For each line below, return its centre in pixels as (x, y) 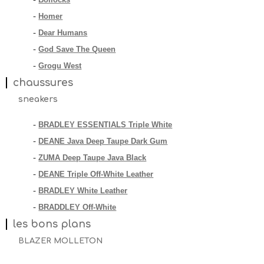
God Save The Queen (77, 49)
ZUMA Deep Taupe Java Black (93, 158)
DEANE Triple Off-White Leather (96, 174)
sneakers (38, 99)
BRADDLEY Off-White (77, 207)
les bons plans (52, 224)
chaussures (43, 83)
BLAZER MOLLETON (61, 241)
